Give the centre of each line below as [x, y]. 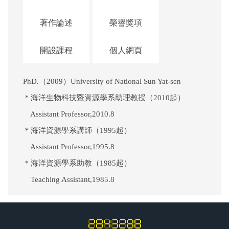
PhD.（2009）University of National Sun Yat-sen [103, 81]
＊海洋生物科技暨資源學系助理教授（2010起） [104, 97]
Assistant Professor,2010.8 [69, 114]
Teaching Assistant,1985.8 [69, 179]
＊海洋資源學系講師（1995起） [77, 130]
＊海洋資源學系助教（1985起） [77, 163]
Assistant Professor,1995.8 [69, 146]
